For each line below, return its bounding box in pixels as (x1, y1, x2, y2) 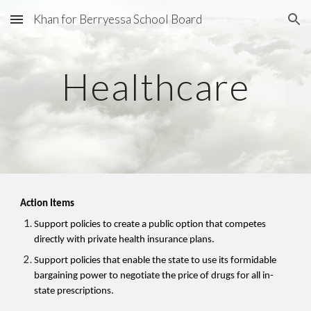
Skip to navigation (213, 19, 300, 32)
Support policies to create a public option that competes (34, 219, 267, 230)
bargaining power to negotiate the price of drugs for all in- (34, 271, 274, 281)
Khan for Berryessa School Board (33, 12, 202, 26)
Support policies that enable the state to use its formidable (34, 255, 277, 266)
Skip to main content (11, 19, 110, 32)
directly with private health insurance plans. (34, 235, 215, 245)
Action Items (20, 199, 75, 209)
